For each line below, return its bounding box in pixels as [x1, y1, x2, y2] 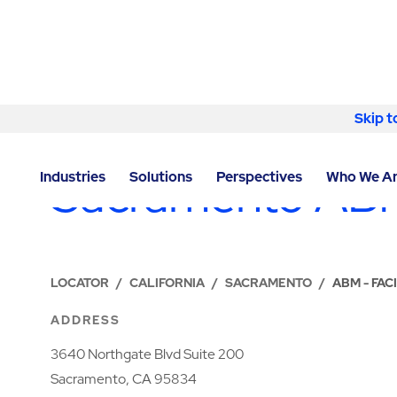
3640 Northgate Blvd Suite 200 [51, 345, 245, 364]
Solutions [128, 167, 192, 186]
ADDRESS [51, 311, 121, 328]
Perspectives [215, 167, 302, 186]
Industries [40, 167, 106, 186]
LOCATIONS [51, 133, 137, 149]
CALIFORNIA [129, 274, 206, 291]
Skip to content [6, 109, 109, 128]
